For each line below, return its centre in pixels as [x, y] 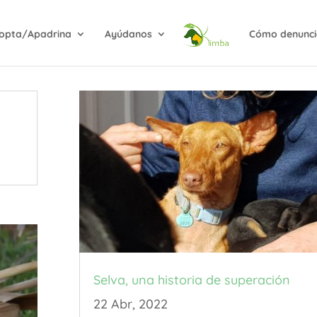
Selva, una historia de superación [191, 279]
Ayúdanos [129, 34]
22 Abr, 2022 [130, 304]
